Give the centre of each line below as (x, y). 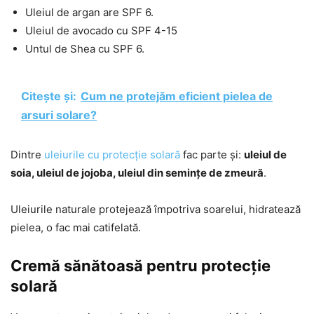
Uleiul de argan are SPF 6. (89, 12)
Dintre (27, 154)
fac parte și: (212, 154)
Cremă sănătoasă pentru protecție (141, 265)
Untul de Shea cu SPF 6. (85, 48)
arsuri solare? (59, 115)
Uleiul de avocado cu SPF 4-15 (101, 30)
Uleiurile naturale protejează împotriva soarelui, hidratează (156, 209)
